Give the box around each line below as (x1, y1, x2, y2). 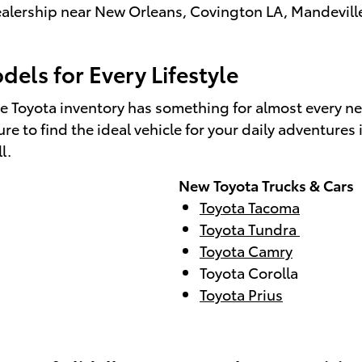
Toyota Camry (200, 239, 293, 260)
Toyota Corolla (200, 261, 298, 282)
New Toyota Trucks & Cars (175, 174, 354, 195)
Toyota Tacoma (200, 196, 300, 217)
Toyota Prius (200, 283, 283, 304)
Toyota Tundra (200, 217, 300, 238)
